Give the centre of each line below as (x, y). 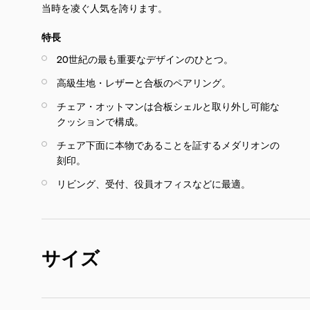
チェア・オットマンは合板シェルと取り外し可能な (168, 106)
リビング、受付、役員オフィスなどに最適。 (154, 183)
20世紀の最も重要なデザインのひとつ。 (145, 58)
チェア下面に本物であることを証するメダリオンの (168, 144)
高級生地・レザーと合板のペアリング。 (144, 82)
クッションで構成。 (100, 121)
